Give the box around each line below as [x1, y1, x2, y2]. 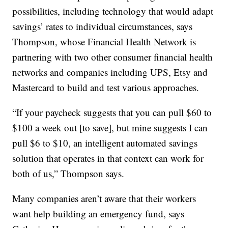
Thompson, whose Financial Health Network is [12, 35, 196, 48]
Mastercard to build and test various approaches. [12, 81, 199, 94]
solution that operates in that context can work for [12, 152, 204, 165]
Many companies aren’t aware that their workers [12, 192, 196, 205]
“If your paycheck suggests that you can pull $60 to [12, 106, 212, 119]
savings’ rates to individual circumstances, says [12, 20, 193, 33]
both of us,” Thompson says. [12, 167, 125, 180]
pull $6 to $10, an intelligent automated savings [12, 136, 198, 150]
